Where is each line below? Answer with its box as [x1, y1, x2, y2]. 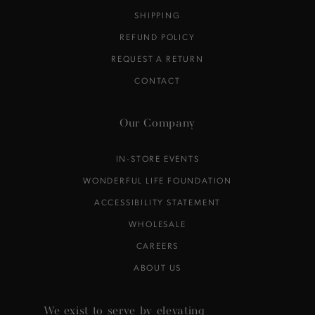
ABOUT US [133, 261, 182, 273]
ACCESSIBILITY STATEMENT [94, 195, 221, 207]
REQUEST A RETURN [111, 52, 204, 64]
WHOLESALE [129, 217, 186, 229]
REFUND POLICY [120, 30, 195, 42]
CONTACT [134, 74, 181, 86]
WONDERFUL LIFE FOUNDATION [83, 174, 232, 186]
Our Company [119, 117, 196, 130]
